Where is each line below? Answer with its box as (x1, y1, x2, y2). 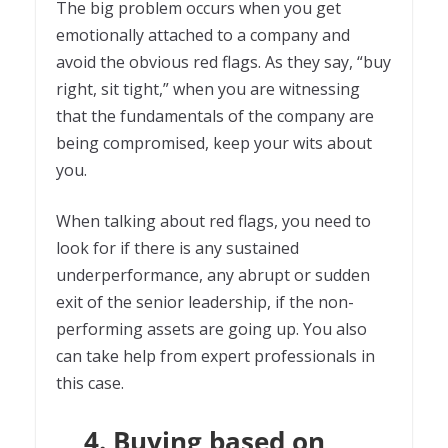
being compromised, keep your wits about (56, 131, 372, 154)
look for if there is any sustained (56, 236, 299, 259)
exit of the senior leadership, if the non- (56, 290, 354, 313)
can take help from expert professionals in (56, 344, 375, 367)
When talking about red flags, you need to (56, 209, 371, 232)
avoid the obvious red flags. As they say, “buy (56, 50, 391, 73)
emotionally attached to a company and (56, 23, 350, 46)
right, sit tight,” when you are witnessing (56, 77, 360, 100)
